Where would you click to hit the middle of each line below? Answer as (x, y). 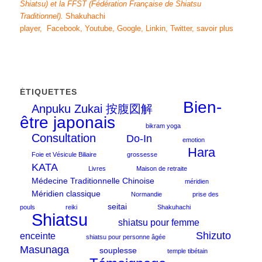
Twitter (181, 29)
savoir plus (215, 29)
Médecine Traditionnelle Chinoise (93, 181)
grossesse (142, 155)
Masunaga (44, 250)
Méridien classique (66, 194)
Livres (97, 169)
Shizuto (213, 236)
